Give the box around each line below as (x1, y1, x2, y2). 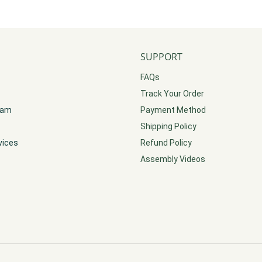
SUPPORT (140, 50, 182, 64)
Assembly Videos (140, 154, 205, 164)
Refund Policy (140, 138, 192, 148)
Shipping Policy (140, 122, 196, 132)
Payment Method (140, 105, 206, 115)
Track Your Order (140, 89, 204, 99)
